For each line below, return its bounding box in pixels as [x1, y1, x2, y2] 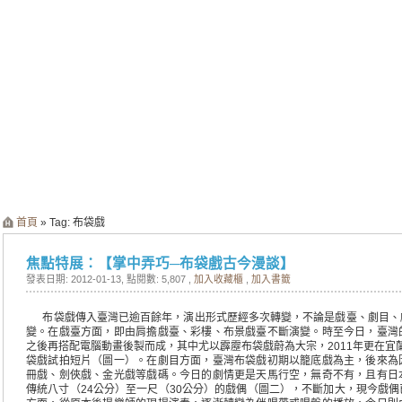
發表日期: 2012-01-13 [26, 274, 121, 284]
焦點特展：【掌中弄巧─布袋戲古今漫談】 [26, 256, 294, 271]
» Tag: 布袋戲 [38, 216, 105, 229]
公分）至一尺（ [92, 383, 170, 396]
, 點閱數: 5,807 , [121, 274, 194, 284]
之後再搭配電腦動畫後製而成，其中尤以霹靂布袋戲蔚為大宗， [26, 340, 328, 353]
